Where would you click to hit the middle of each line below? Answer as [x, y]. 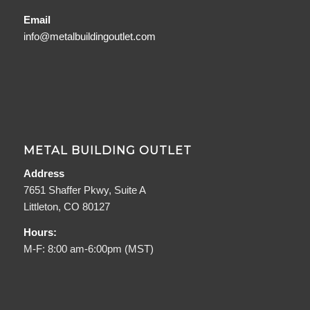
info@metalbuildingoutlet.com [89, 36]
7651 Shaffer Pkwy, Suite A [84, 190]
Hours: [40, 232]
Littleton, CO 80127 [66, 206]
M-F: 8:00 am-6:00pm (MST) [88, 248]
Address [44, 173]
